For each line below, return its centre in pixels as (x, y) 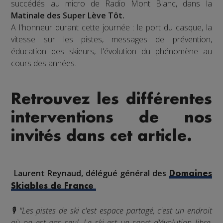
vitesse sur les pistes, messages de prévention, (111, 40)
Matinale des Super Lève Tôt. (68, 16)
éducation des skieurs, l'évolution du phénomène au (111, 52)
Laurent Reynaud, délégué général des (90, 173)
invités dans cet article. (102, 136)
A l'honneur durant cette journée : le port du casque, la (111, 28)
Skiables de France (54, 186)
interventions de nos (111, 118)
